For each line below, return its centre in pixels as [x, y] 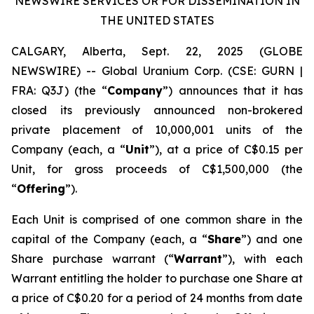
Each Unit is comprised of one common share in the [157, 219]
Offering [41, 189]
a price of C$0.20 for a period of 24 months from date [157, 298]
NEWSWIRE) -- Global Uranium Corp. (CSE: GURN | [157, 71]
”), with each [263, 259]
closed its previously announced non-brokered [157, 110]
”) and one [272, 239]
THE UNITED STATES [157, 20]
